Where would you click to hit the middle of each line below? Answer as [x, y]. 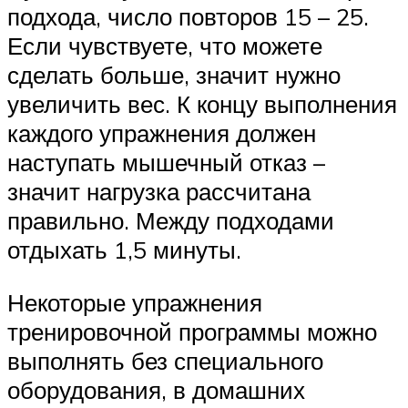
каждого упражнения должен [162, 133]
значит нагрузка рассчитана [159, 192]
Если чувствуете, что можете [165, 46]
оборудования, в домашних [156, 389]
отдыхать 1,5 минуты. [124, 250]
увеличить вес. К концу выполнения [202, 104]
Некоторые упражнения [135, 302]
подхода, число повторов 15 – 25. [188, 17]
